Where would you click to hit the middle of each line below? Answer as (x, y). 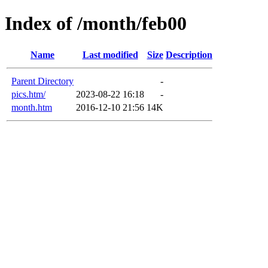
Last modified (110, 54)
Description (189, 54)
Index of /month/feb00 (96, 24)
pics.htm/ (28, 94)
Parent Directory (42, 81)
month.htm (32, 107)
